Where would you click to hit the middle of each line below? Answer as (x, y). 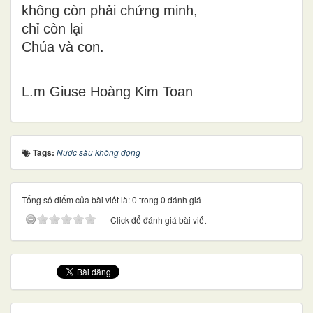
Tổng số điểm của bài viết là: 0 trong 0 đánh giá (111, 200)
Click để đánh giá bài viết (158, 220)
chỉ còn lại (52, 29)
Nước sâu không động (99, 152)
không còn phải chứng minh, (110, 11)
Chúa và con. (63, 47)
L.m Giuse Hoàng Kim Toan (107, 92)
